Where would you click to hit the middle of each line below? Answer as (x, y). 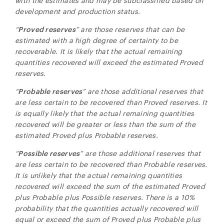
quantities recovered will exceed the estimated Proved (109, 62)
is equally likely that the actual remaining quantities (105, 113)
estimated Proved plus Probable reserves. (87, 135)
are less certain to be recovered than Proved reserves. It (111, 102)
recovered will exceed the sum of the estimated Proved (110, 186)
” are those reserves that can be (130, 29)
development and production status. (78, 11)
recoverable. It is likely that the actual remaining (99, 51)
